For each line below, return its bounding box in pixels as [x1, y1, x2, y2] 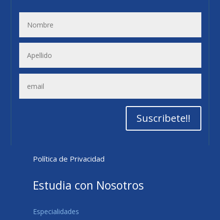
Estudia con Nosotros [33, 177, 144, 193]
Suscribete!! [136, 111, 191, 125]
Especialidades [33, 207, 80, 217]
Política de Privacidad [33, 154, 105, 164]
